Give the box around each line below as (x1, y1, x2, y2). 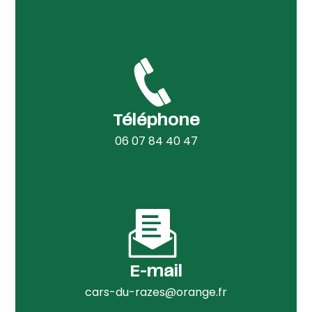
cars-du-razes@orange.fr (85, 283, 227, 300)
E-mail (130, 264, 182, 281)
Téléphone (112, 113, 200, 130)
